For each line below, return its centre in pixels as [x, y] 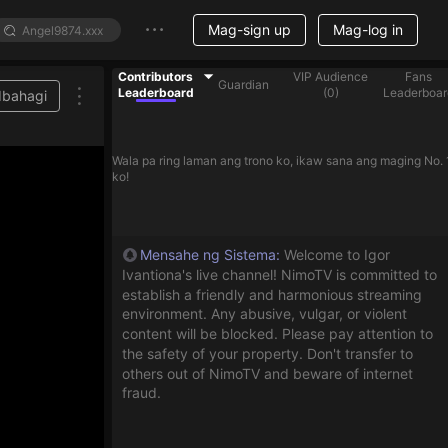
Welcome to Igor [337, 254]
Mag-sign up [249, 29]
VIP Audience [331, 76]
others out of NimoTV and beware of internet [267, 373]
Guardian [243, 84]
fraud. [141, 393]
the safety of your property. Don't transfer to [267, 353]
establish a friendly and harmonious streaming [272, 294]
